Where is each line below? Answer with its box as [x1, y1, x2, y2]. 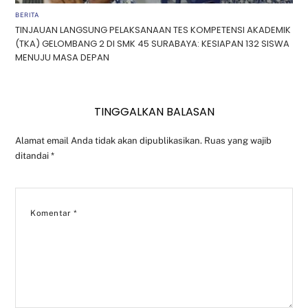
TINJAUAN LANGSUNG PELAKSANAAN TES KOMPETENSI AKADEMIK [15, 23, 291, 36]
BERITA [15, 11, 39, 19]
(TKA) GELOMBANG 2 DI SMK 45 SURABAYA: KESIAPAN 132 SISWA [15, 36, 290, 50]
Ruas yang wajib [204, 135, 272, 146]
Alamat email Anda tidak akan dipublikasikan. [15, 135, 203, 146]
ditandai [15, 150, 52, 161]
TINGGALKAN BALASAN [93, 103, 214, 120]
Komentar [30, 208, 74, 218]
